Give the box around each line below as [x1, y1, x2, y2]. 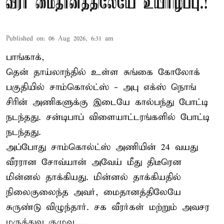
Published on [6, 34, 43, 43]
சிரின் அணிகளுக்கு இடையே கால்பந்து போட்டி [6, 96, 208, 108]
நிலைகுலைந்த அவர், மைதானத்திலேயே [6, 186, 181, 198]
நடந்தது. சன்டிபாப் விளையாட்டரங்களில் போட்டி [6, 111, 209, 123]
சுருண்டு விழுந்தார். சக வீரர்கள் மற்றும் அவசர [6, 201, 209, 213]
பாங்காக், [6, 51, 44, 63]
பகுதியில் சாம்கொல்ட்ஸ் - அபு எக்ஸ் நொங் [6, 81, 196, 93]
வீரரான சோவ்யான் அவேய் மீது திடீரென [6, 156, 181, 168]
